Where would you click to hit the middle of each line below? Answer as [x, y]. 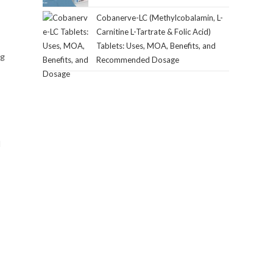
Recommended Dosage [138, 60]
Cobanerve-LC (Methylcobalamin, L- [160, 18]
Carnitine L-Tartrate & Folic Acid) [154, 32]
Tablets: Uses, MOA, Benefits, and [156, 46]
